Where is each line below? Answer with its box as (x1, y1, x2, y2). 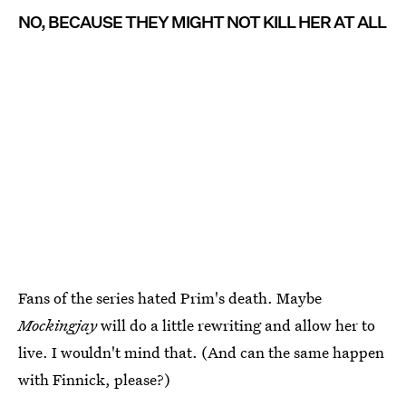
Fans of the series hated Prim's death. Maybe (18, 287, 322, 309)
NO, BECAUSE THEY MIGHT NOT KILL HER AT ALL (18, 12, 386, 32)
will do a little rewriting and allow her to (97, 314, 375, 336)
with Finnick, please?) (18, 369, 170, 391)
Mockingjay (18, 314, 97, 336)
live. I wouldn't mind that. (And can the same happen (18, 342, 384, 363)
